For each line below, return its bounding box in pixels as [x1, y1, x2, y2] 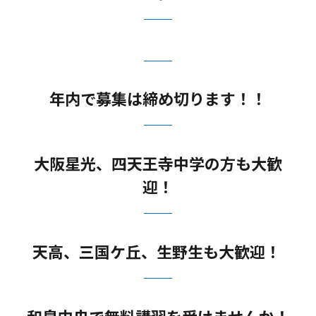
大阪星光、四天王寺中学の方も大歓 [34, 152, 282, 175]
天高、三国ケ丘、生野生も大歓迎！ [32, 239, 284, 262]
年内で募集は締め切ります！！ [49, 87, 267, 110]
